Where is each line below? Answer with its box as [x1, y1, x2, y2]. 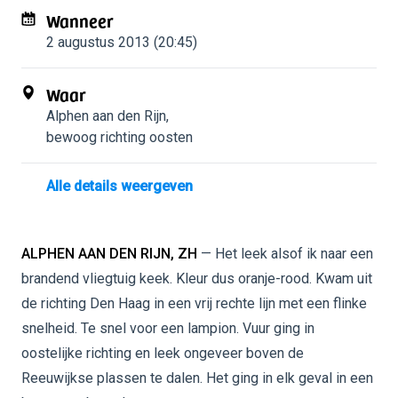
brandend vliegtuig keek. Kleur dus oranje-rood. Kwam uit [21, 270, 372, 287]
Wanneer [46, 7, 114, 34]
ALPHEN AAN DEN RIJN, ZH [21, 245, 197, 262]
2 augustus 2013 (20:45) [46, 34, 197, 51]
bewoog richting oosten [46, 129, 193, 146]
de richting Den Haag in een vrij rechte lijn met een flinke [21, 295, 367, 312]
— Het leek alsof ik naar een [197, 245, 373, 262]
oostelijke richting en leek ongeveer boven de [21, 345, 304, 362]
